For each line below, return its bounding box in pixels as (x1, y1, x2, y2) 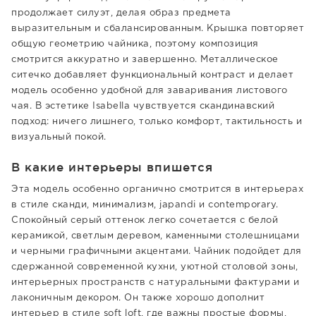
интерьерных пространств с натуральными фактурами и (11, 279, 299, 286)
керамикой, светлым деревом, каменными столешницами (11, 232, 299, 240)
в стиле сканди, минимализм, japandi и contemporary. (11, 201, 279, 209)
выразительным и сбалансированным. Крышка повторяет (11, 25, 304, 32)
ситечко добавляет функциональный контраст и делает (11, 71, 293, 79)
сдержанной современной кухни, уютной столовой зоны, (11, 263, 298, 271)
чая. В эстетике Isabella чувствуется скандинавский (11, 102, 274, 110)
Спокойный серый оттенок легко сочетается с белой (11, 217, 278, 224)
